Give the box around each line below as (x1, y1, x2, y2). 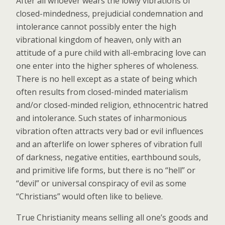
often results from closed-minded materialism (16, 86, 188, 97)
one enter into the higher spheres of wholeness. (16, 60, 198, 71)
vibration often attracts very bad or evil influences (16, 125, 203, 137)
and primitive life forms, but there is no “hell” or (16, 164, 195, 176)
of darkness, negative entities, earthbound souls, (16, 151, 201, 163)
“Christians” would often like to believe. (16, 190, 163, 202)
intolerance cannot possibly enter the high (16, 21, 176, 32)
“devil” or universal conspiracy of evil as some (16, 177, 186, 189)
